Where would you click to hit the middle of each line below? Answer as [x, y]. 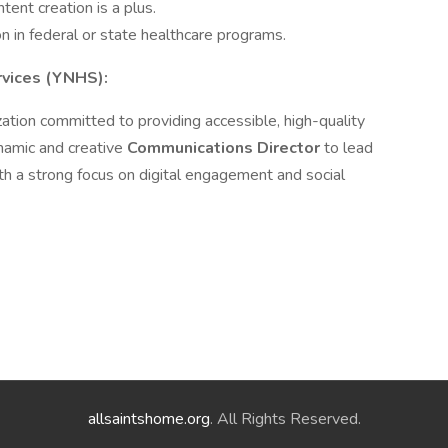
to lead [348, 148]
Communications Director [225, 148]
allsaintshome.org [148, 419]
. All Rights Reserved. [285, 419]
